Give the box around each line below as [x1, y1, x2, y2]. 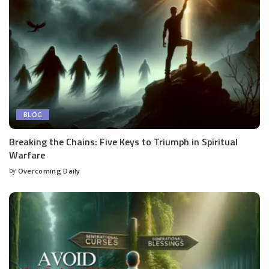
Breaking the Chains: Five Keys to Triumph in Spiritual [9, 134, 238, 150]
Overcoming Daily [17, 166, 80, 176]
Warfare [9, 148, 45, 163]
